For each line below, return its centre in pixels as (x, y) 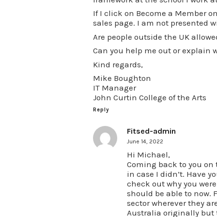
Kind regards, (118, 64)
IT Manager (115, 88)
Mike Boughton (122, 78)
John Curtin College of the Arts (150, 97)
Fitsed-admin (151, 131)
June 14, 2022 (145, 141)
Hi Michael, (148, 154)
